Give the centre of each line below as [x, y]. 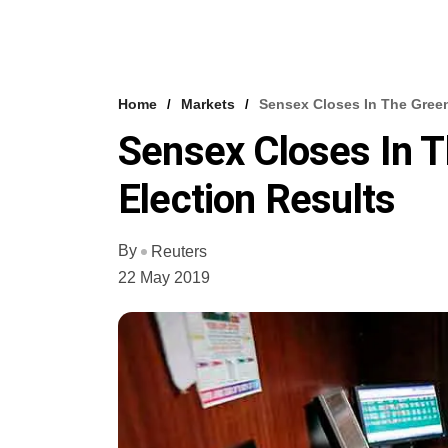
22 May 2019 [164, 277]
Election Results [257, 199]
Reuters [179, 251]
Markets [208, 104]
